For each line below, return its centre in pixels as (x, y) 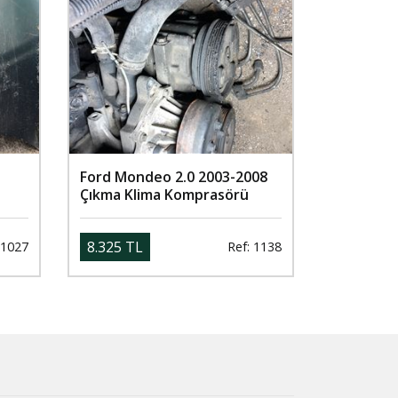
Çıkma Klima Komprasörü (164, 194)
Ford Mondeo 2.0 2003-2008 (174, 176)
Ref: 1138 (255, 247)
